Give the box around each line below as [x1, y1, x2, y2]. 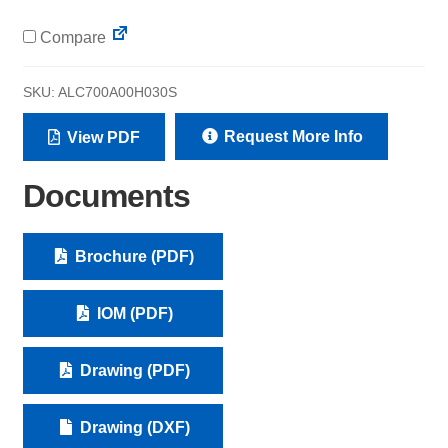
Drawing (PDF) [75, 361, 190, 379]
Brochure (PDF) [71, 247, 195, 265]
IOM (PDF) [92, 304, 173, 322]
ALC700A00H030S [57, 84, 177, 101]
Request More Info [219, 128, 363, 146]
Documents [22, 178, 190, 215]
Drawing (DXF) [75, 418, 190, 436]
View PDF [62, 129, 140, 147]
